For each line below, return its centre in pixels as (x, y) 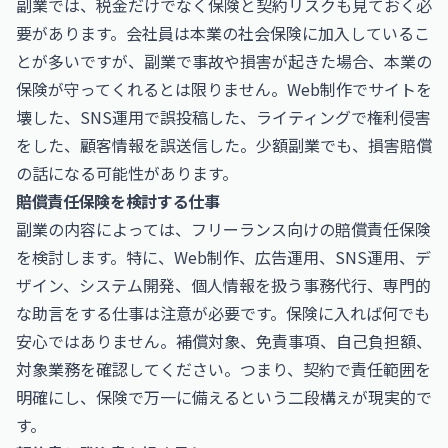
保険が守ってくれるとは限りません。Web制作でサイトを (224, 89)
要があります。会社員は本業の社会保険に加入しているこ (223, 33)
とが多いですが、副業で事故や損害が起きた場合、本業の (224, 61)
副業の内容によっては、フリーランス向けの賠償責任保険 (223, 229)
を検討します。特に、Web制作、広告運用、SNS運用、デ (223, 257)
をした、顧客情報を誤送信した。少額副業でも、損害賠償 (224, 145)
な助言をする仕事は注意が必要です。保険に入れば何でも (223, 313)
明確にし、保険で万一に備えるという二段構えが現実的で (224, 397)
